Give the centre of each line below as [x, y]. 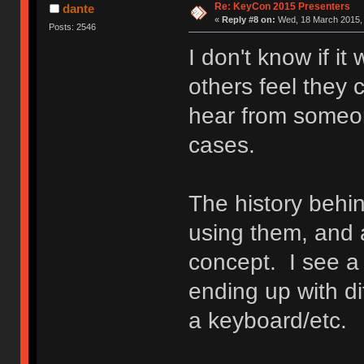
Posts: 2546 [73, 26]
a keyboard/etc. [267, 320]
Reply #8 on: [248, 19]
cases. [221, 145]
